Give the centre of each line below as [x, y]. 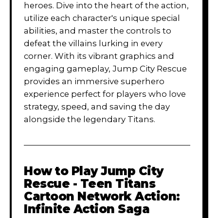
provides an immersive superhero [94, 81]
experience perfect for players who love [105, 94]
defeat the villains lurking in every [93, 43]
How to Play [63, 171]
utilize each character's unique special [102, 18]
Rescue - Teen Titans [90, 183]
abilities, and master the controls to [98, 30]
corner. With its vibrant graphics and [99, 56]
